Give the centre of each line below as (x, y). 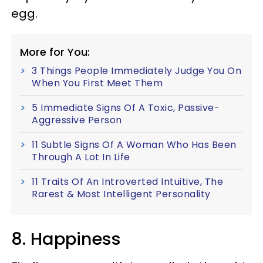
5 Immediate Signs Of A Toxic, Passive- (126, 107)
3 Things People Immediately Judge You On (136, 70)
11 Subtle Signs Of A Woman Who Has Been (134, 144)
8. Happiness (66, 239)
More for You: (55, 52)
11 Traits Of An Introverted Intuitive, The (127, 181)
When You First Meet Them (97, 83)
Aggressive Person (77, 120)
